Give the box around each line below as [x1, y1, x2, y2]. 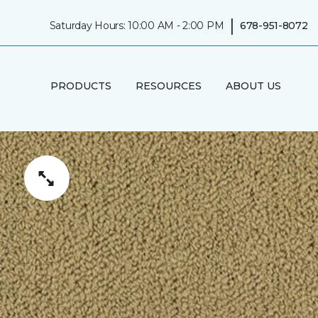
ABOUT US [225, 79, 281, 92]
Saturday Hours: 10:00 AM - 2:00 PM [49, 18, 224, 32]
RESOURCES [135, 79, 202, 92]
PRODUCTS [50, 79, 111, 92]
